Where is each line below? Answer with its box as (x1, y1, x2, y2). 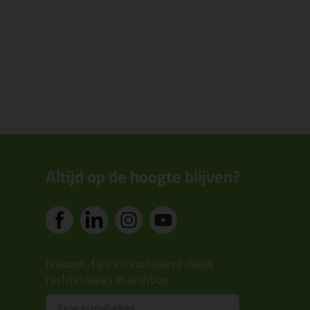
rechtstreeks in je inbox (46, 268, 168, 291)
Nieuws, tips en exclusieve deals (46, 252, 213, 275)
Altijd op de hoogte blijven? (46, 161, 240, 192)
